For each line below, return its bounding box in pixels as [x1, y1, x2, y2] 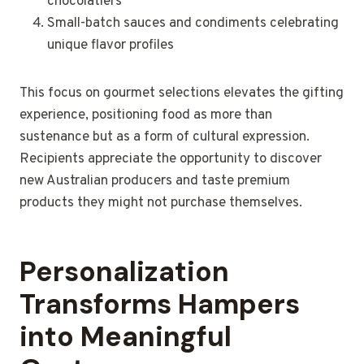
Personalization [19, 253, 229, 291]
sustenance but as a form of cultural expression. [19, 128, 310, 147]
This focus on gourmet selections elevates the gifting [19, 84, 344, 103]
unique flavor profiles [47, 37, 174, 55]
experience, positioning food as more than [19, 106, 272, 125]
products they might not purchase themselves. [19, 194, 302, 213]
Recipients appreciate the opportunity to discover [19, 150, 322, 169]
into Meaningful [19, 318, 232, 356]
